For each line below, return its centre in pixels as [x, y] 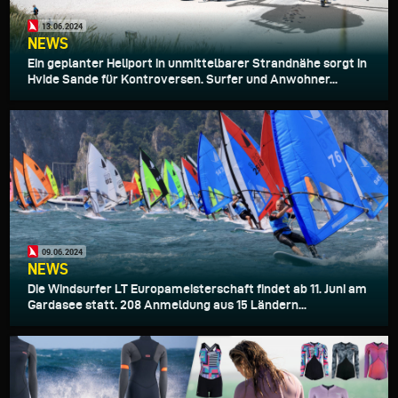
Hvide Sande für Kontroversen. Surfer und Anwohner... [183, 80]
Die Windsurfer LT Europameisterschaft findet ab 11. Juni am [197, 289]
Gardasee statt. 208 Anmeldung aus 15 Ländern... [167, 305]
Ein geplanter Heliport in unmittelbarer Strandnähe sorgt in [197, 64]
